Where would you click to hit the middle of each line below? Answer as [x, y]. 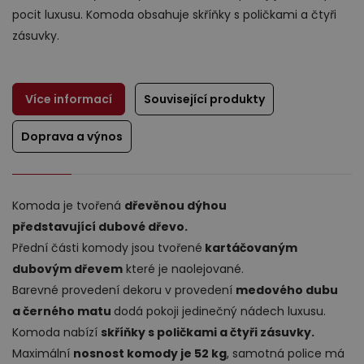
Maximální [43, 354]
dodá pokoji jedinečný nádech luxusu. [220, 312]
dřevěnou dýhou [175, 206]
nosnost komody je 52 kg [150, 354]
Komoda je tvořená [68, 206]
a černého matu [63, 312]
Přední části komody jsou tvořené [107, 248]
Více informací [69, 100]
